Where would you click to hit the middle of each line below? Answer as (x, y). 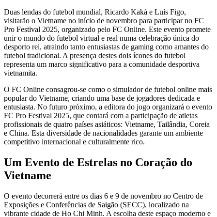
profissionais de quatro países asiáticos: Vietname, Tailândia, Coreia (107, 124)
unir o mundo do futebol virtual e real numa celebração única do (101, 38)
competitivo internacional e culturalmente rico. (74, 141)
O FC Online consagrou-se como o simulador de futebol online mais (108, 89)
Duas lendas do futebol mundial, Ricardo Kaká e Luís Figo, (95, 12)
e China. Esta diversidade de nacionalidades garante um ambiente (103, 133)
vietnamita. (21, 73)
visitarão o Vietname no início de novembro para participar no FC (104, 20)
